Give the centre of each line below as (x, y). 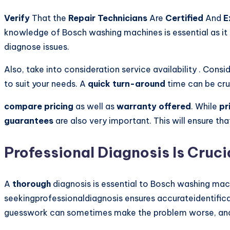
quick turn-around (127, 84)
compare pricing (39, 107)
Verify (17, 18)
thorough (32, 184)
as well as (95, 107)
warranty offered (154, 107)
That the (49, 18)
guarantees (29, 121)
